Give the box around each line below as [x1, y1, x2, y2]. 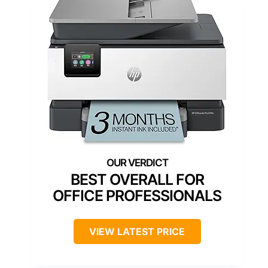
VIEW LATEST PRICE [89, 225, 185, 237]
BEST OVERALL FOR [70, 170, 204, 188]
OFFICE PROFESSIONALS [53, 186, 221, 205]
